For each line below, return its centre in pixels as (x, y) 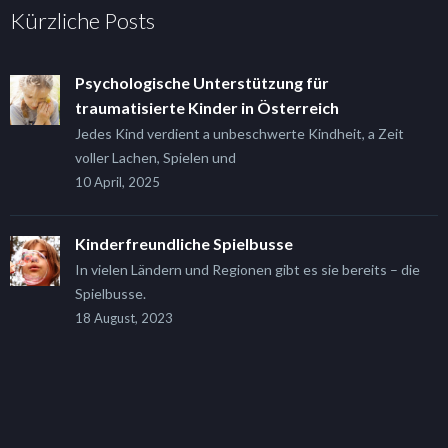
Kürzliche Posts (82, 21)
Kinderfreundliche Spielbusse (184, 244)
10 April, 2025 (117, 182)
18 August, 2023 (124, 318)
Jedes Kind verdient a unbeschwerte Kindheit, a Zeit (239, 134)
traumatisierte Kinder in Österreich (207, 108)
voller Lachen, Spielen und (155, 158)
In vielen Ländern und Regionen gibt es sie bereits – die (247, 270)
